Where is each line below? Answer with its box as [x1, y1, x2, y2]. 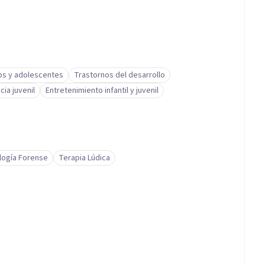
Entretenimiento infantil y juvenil [46, 85, 159, 96]
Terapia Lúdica [59, 152, 110, 164]
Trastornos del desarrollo [74, 69, 165, 81]
